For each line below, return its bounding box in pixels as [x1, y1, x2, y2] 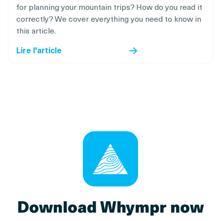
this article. [16, 24, 56, 36]
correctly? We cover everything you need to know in [16, 12, 201, 24]
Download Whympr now [17, 194, 204, 218]
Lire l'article [16, 43, 62, 56]
